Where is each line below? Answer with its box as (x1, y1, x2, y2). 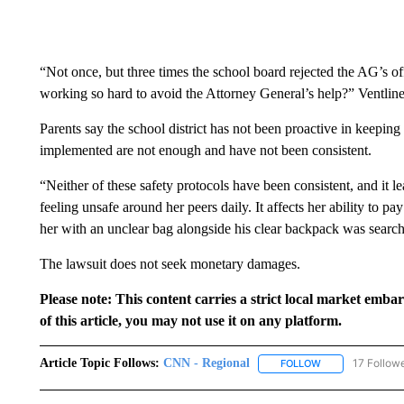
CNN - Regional (162, 356, 250, 371)
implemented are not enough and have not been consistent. (39, 142, 372, 159)
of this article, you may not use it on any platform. (39, 313, 342, 329)
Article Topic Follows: (39, 356, 160, 371)
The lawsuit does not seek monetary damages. (39, 256, 300, 272)
